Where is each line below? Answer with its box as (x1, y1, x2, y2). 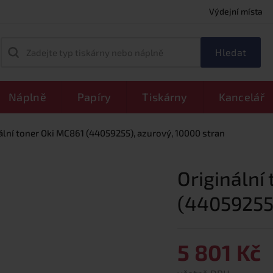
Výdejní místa (209, 6, 263, 16)
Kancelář (218, 90, 264, 104)
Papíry (77, 90, 112, 104)
